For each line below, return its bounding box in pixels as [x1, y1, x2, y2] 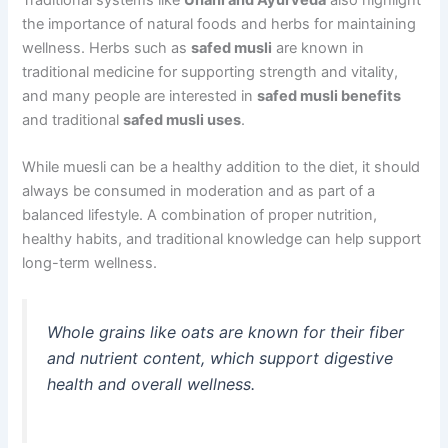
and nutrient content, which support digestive [47, 348, 394, 369]
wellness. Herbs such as [22, 38, 192, 57]
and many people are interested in [22, 86, 258, 105]
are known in [272, 38, 365, 57]
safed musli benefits [257, 86, 402, 105]
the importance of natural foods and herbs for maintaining [22, 14, 417, 33]
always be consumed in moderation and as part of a [22, 181, 376, 200]
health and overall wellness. [47, 374, 256, 395]
